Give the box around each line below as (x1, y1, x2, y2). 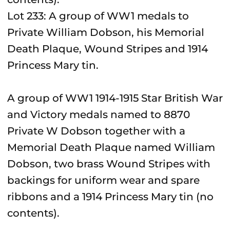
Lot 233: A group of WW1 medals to (7, 10, 189, 22)
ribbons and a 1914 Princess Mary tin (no (7, 190, 214, 203)
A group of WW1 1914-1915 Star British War (7, 92, 223, 104)
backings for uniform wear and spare (7, 174, 200, 186)
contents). (7, 207, 60, 219)
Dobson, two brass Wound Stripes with (7, 158, 210, 170)
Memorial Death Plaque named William (7, 141, 215, 154)
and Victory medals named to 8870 (7, 108, 190, 121)
